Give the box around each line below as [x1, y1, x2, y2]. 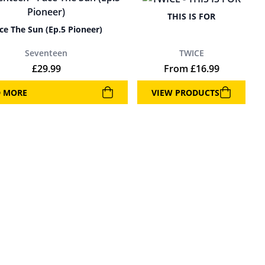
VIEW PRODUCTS [151, 86, 219, 98]
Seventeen [25, 47, 67, 59]
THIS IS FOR [167, 10, 215, 22]
